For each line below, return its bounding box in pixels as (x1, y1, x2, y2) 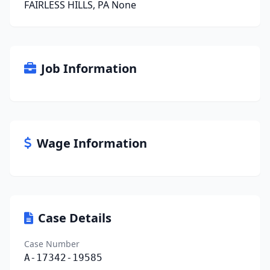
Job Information (41, 60, 137, 77)
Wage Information (37, 135, 147, 151)
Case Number (24, 238, 80, 250)
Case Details (38, 210, 111, 226)
